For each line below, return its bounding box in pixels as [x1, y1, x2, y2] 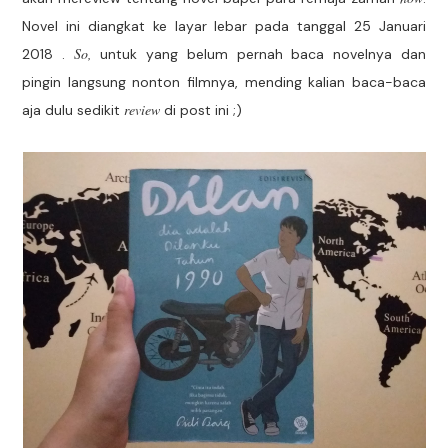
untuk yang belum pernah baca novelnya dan [100, 44, 426, 63]
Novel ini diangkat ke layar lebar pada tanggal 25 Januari [22, 16, 426, 35]
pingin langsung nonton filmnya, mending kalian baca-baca [22, 72, 426, 91]
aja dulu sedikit [22, 100, 125, 119]
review [124, 99, 165, 119]
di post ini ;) [164, 100, 243, 119]
